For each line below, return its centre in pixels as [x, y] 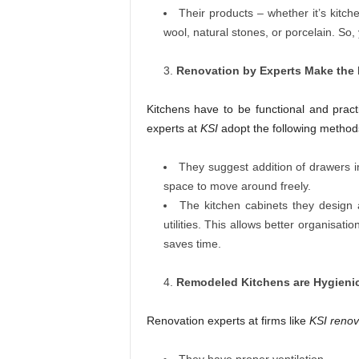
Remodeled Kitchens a [238, 282]
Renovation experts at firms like [228, 321]
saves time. [192, 244]
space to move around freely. [237, 186]
